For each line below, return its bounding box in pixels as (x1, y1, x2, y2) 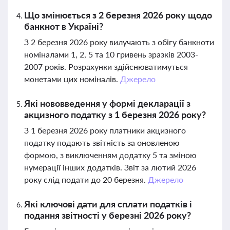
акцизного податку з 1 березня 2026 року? (24, 109, 206, 120)
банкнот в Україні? (24, 21, 103, 32)
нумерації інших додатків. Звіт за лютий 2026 (24, 162, 196, 172)
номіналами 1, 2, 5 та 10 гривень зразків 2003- (24, 49, 198, 59)
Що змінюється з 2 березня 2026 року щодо (24, 9, 212, 21)
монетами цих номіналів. (24, 74, 120, 84)
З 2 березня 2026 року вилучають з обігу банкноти (24, 37, 214, 47)
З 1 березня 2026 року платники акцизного (24, 125, 186, 135)
